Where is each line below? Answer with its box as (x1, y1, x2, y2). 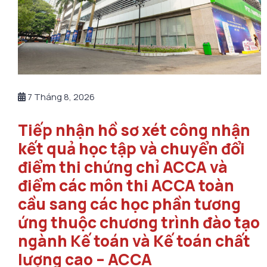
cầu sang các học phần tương (18, 193, 241, 215)
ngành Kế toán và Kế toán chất (18, 229, 250, 252)
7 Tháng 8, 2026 (26, 90, 95, 103)
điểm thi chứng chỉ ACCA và (18, 156, 228, 178)
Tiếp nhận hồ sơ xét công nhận (18, 119, 250, 141)
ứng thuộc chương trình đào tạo (18, 211, 260, 233)
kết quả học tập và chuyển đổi (18, 137, 245, 159)
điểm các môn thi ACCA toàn (18, 174, 234, 196)
